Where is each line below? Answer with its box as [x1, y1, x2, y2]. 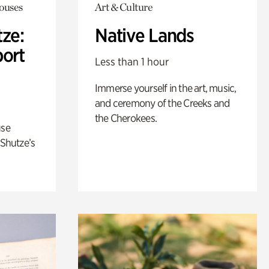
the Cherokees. [94, 112, 157, 125]
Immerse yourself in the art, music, [94, 82, 237, 95]
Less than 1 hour [94, 55, 169, 68]
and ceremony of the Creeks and [94, 97, 230, 110]
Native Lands [94, 24, 195, 47]
